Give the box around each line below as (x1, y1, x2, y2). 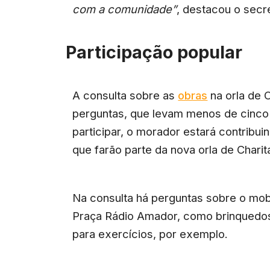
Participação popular (66, 41, 243, 63)
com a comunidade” (72, 2, 177, 16)
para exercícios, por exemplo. (72, 227, 228, 240)
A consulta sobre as (72, 89, 178, 102)
